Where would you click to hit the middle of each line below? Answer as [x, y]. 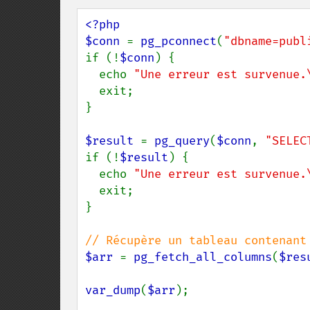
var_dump [113, 290]
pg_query [182, 141]
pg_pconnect [179, 41]
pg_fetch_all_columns [203, 257]
